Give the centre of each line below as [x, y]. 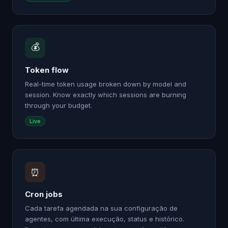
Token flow [47, 70]
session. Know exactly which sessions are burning [106, 95]
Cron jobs [44, 194]
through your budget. [59, 105]
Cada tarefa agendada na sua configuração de [101, 208]
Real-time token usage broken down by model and [106, 84]
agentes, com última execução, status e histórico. [105, 219]
